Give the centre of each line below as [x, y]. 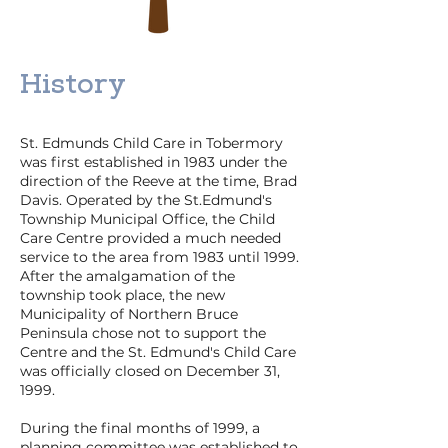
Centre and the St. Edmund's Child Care [158, 352]
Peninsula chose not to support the [143, 333]
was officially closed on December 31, [150, 371]
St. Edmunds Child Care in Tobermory [151, 143]
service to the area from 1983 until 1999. [159, 257]
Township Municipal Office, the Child [147, 219]
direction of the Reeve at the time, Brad [158, 181]
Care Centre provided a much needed [150, 238]
